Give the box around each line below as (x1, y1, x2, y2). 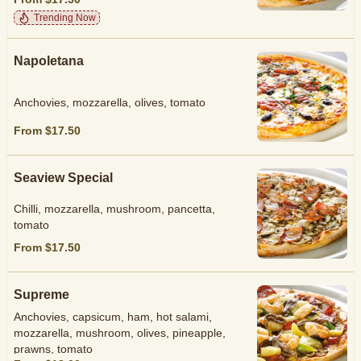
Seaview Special (14, 171, 113, 185)
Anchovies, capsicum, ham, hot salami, (14, 310, 212, 324)
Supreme (14, 288, 69, 301)
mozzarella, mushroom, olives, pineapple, (14, 326, 226, 340)
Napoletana (14, 54, 84, 68)
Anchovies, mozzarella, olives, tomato (14, 96, 205, 110)
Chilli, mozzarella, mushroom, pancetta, (14, 202, 215, 215)
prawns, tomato (14, 342, 93, 356)
